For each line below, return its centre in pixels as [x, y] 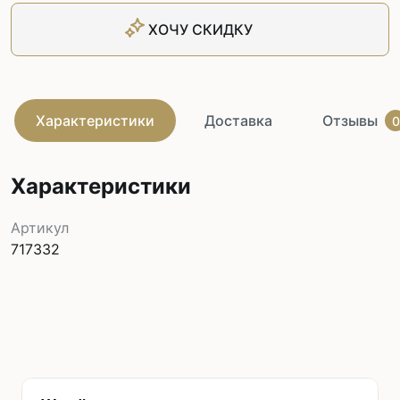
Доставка [238, 121]
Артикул [40, 228]
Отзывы [350, 121]
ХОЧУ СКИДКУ [200, 29]
